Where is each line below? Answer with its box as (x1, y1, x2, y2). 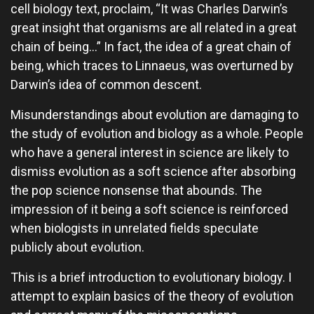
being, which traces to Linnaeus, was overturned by (11, 58, 294, 73)
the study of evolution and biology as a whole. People (11, 126, 303, 141)
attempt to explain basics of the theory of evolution (11, 289, 294, 303)
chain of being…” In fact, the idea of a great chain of (11, 39, 292, 54)
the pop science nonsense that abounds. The (11, 183, 262, 198)
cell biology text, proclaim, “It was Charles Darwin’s (11, 1, 288, 16)
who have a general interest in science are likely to (11, 145, 289, 160)
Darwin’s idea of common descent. (11, 77, 202, 92)
